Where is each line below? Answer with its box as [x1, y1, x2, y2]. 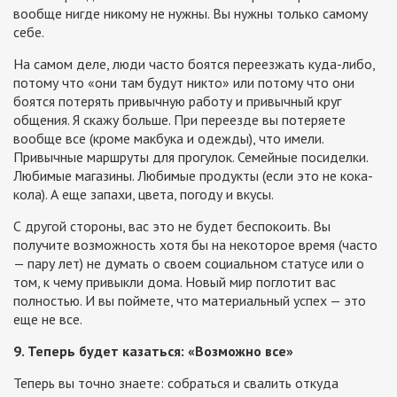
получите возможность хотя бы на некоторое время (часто [13, 236, 378, 254]
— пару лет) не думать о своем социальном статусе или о [13, 254, 364, 273]
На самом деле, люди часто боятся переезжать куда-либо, [13, 55, 375, 74]
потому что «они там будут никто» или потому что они [13, 74, 354, 92]
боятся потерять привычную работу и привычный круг [13, 92, 341, 111]
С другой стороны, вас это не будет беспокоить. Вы [13, 217, 331, 236]
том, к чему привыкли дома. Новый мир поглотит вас [13, 273, 336, 292]
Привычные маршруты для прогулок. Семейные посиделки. [13, 148, 368, 167]
